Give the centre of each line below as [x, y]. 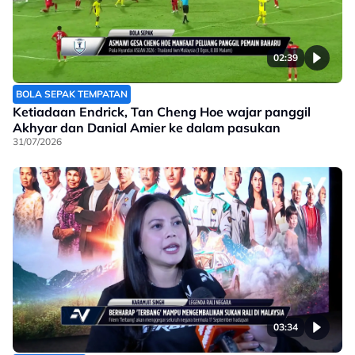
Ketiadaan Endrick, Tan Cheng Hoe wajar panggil [162, 112]
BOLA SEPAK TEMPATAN [72, 94]
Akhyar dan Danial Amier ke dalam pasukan [147, 128]
